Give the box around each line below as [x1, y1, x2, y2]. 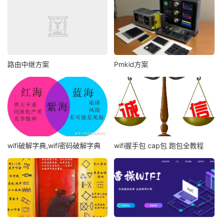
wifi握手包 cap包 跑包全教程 [114, 141, 204, 150]
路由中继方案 [7, 60, 49, 69]
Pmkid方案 [114, 60, 149, 69]
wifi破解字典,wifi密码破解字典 [7, 141, 101, 150]
